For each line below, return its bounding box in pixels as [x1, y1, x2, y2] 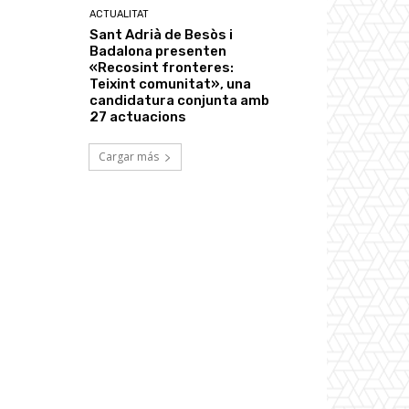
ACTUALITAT [89, 7, 150, 20]
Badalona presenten [89, 42, 227, 59]
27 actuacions [89, 108, 187, 125]
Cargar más [99, 148, 159, 164]
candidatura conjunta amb [89, 91, 270, 109]
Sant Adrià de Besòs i [89, 26, 234, 43]
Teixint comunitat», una [89, 75, 252, 92]
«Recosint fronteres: [89, 58, 235, 76]
